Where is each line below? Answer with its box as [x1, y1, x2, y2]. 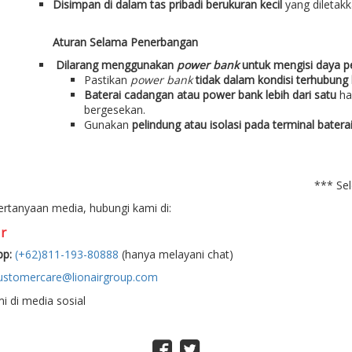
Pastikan [83, 72, 130, 88]
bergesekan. [83, 102, 145, 118]
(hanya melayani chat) [118, 247, 233, 262]
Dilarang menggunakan [55, 57, 177, 73]
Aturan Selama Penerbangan [52, 35, 198, 50]
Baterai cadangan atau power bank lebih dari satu [83, 87, 336, 103]
